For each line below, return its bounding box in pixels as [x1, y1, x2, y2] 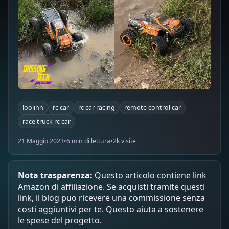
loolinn [22, 103, 43, 112]
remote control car [124, 103, 181, 112]
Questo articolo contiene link [93, 169, 207, 181]
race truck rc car [22, 117, 71, 126]
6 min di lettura [66, 136, 110, 145]
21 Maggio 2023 [18, 136, 64, 145]
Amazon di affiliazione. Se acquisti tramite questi [18, 180, 205, 192]
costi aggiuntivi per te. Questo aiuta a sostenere [18, 203, 203, 215]
